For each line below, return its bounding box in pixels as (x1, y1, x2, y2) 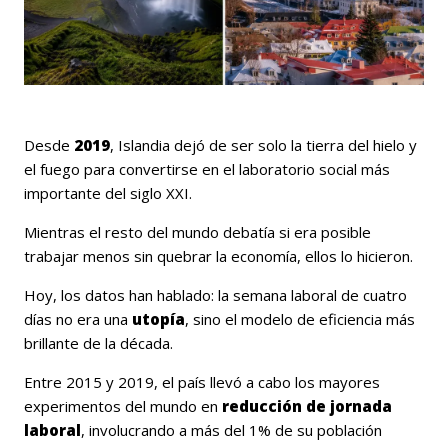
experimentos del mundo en (24, 396, 222, 417)
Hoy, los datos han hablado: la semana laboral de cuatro (24, 285, 407, 306)
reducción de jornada (222, 396, 392, 417)
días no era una (24, 309, 132, 330)
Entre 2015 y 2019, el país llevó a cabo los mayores (24, 372, 380, 393)
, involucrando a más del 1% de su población (81, 420, 382, 441)
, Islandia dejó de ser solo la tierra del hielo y (110, 135, 417, 156)
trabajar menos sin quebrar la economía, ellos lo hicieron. (24, 246, 413, 267)
